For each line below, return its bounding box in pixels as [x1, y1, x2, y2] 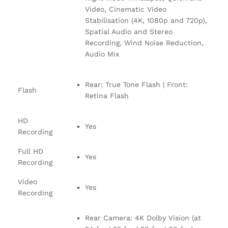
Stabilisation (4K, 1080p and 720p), [85, 16, 207, 24]
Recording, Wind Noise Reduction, [85, 38, 204, 47]
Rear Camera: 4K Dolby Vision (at [85, 213, 201, 222]
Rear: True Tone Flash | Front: [85, 80, 188, 89]
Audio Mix [85, 49, 119, 58]
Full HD [18, 147, 43, 155]
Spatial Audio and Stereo [85, 27, 173, 36]
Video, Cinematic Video [85, 5, 166, 13]
